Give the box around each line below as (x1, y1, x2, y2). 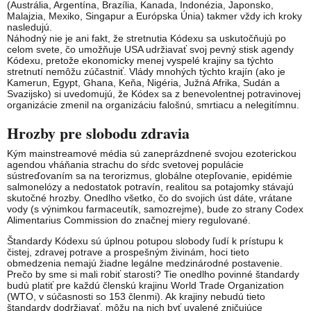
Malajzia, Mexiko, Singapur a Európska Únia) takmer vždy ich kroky (7, 10, 302, 22)
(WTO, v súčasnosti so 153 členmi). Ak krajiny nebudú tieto (7, 291, 265, 303)
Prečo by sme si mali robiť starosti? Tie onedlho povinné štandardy (7, 269, 299, 280)
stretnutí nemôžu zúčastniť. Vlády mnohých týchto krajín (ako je (7, 66, 285, 78)
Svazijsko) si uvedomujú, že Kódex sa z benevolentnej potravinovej (7, 88, 301, 100)
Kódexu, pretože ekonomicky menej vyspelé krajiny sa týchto (7, 55, 274, 67)
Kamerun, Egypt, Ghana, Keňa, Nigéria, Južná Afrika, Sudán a (7, 77, 280, 89)
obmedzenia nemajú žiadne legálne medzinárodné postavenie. (7, 258, 283, 269)
